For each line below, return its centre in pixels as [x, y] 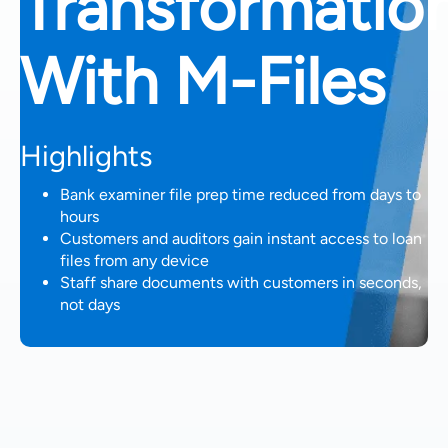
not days [90, 304]
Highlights [86, 155]
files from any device [134, 260]
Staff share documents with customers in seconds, [241, 282]
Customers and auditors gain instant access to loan [241, 238]
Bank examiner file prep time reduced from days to [240, 194]
